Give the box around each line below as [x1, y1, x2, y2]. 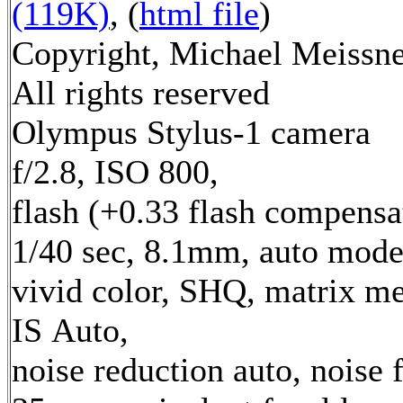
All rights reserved [12, 73, 270, 112]
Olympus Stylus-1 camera [12, 112, 371, 151]
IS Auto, [12, 310, 129, 349]
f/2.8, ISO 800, [12, 152, 219, 191]
